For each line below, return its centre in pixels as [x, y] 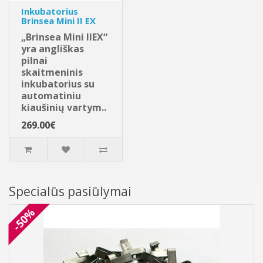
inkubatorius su [58, 84]
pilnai [34, 61]
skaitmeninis [52, 73]
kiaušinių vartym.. [64, 108]
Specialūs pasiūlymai [70, 192]
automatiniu [51, 96]
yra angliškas [53, 49]
